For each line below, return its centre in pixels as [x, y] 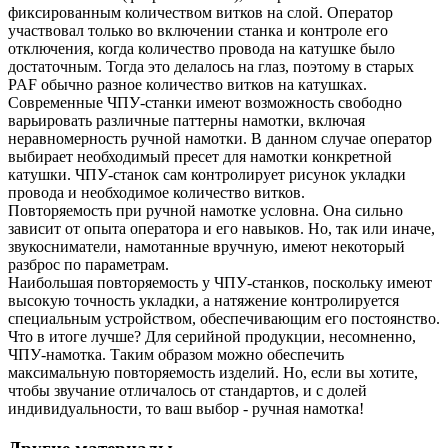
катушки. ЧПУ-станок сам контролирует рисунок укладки [207, 174]
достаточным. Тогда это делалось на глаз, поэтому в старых [211, 66]
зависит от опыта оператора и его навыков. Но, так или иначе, [221, 228]
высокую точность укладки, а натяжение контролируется [203, 300]
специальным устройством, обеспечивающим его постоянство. [224, 318]
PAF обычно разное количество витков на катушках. [187, 84]
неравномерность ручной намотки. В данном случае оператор [220, 138]
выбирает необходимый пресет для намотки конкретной [200, 156]
